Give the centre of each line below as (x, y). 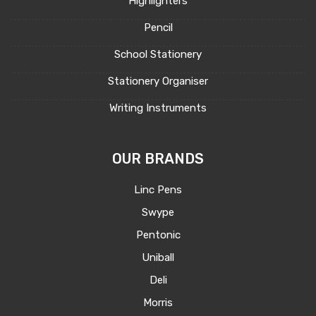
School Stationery (158, 55)
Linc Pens (158, 190)
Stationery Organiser (158, 81)
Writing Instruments (158, 108)
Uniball (158, 258)
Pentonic (158, 235)
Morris (158, 303)
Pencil (158, 28)
